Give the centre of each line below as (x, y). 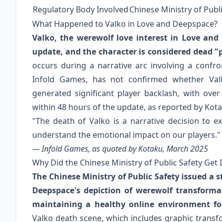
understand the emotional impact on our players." (126, 135)
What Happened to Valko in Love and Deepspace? (125, 24)
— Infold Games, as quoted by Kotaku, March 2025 (120, 149)
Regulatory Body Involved (81, 10)
